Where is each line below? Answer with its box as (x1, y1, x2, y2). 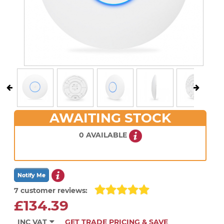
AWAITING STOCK (49, 109, 171, 126)
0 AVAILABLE (78, 130, 129, 139)
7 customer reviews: (14, 186, 87, 195)
